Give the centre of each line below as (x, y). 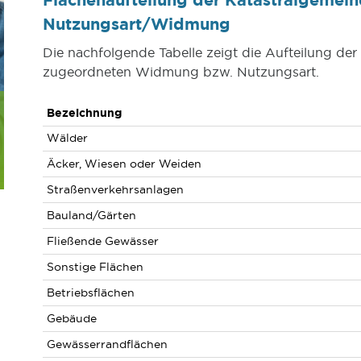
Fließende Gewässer (102, 241)
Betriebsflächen (90, 293)
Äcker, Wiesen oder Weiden (124, 164)
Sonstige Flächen (95, 267)
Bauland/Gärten (91, 215)
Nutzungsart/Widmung (136, 24)
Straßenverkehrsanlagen (115, 189)
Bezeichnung (84, 113)
